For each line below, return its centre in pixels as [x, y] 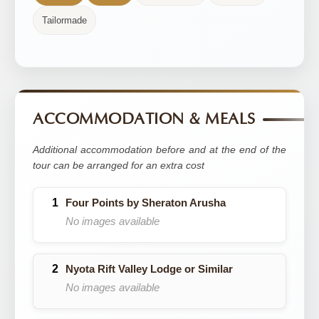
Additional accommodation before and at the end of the [159, 150]
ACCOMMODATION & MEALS [144, 119]
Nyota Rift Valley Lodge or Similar [149, 269]
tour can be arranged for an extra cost [119, 165]
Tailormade [64, 20]
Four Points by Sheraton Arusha [146, 203]
